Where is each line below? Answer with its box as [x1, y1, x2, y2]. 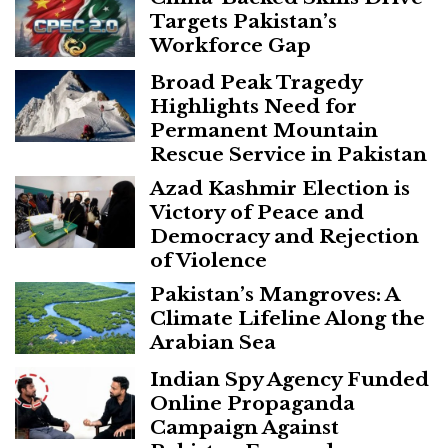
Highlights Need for [150, 93, 357, 118]
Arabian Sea [150, 329, 276, 354]
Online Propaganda [150, 390, 355, 415]
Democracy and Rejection [150, 223, 419, 248]
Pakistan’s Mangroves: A [150, 281, 399, 306]
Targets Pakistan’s [150, 8, 337, 33]
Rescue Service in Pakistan [150, 141, 427, 166]
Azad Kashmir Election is [150, 175, 410, 200]
